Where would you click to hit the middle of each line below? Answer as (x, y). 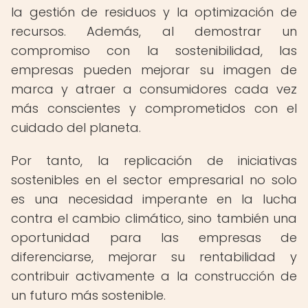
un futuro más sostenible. (88, 295)
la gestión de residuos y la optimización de (154, 12)
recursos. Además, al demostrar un (154, 31)
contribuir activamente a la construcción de (154, 276)
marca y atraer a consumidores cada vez (154, 89)
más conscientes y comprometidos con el (154, 108)
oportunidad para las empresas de (154, 238)
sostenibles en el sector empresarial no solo (154, 180)
